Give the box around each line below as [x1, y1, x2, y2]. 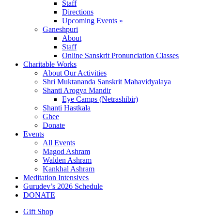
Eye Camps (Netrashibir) [62, 94, 138, 103]
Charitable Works [23, 60, 77, 68]
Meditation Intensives [23, 173, 89, 182]
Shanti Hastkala [43, 103, 91, 112]
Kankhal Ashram [43, 164, 94, 173]
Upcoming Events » [62, 16, 123, 25]
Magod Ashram [43, 147, 90, 155]
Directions [62, 7, 93, 16]
